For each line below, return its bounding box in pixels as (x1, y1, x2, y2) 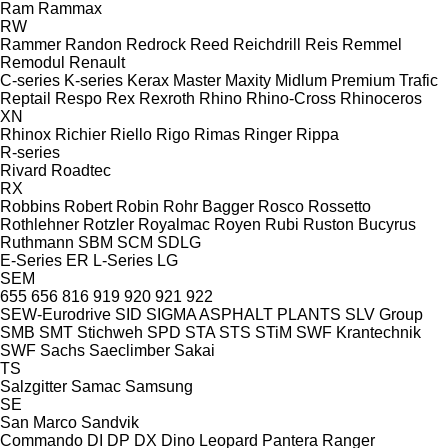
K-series (64, 71, 123, 89)
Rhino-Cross (246, 89, 336, 107)
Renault (69, 53, 125, 71)
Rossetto (308, 197, 371, 215)
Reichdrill (233, 35, 301, 53)
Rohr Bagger (163, 197, 254, 215)
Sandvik (81, 413, 139, 431)
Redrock (126, 35, 186, 53)
